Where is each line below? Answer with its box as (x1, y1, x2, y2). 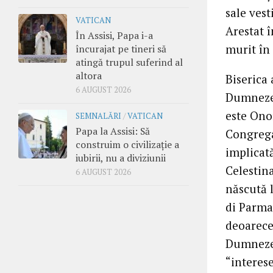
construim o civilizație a (76, 137, 179, 151)
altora (76, 68, 102, 82)
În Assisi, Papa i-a (76, 28, 153, 42)
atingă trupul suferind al (76, 55, 183, 69)
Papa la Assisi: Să (76, 124, 150, 138)
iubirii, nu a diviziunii (76, 151, 166, 165)
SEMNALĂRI (76, 110, 121, 121)
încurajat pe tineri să (76, 41, 166, 55)
